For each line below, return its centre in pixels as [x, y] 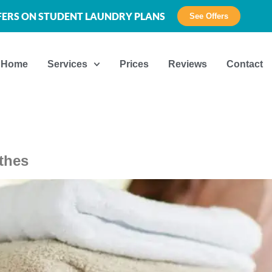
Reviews [188, 64]
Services [68, 64]
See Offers [209, 16]
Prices [134, 64]
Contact [245, 64]
